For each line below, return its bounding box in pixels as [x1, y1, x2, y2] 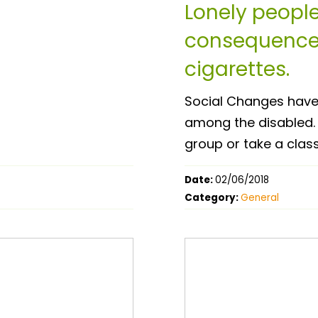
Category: [185, 190, 241, 204]
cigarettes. [185, 55, 290, 83]
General [241, 190, 279, 204]
